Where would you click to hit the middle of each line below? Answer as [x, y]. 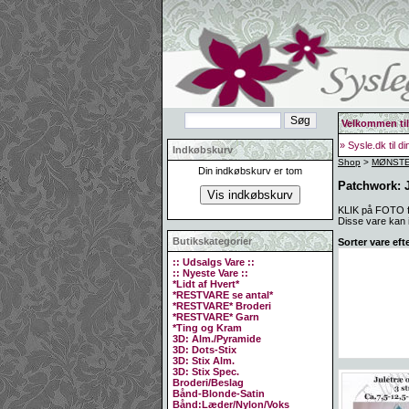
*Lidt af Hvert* [206, 284]
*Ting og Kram [207, 328]
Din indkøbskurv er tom [250, 171]
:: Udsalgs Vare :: [214, 262]
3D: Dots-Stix [204, 350]
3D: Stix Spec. [206, 372]
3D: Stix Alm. [204, 361]
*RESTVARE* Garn [216, 317]
